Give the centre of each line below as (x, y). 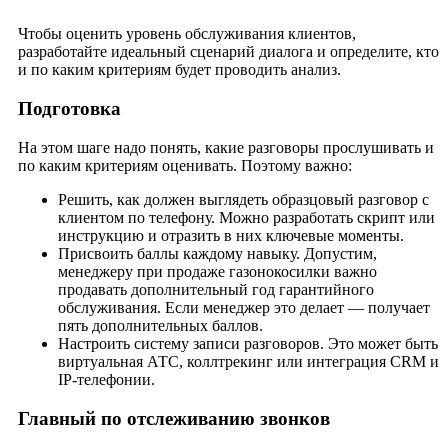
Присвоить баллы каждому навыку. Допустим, (217, 253)
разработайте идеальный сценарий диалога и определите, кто (228, 52)
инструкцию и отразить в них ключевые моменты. (231, 235)
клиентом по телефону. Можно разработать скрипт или (246, 217)
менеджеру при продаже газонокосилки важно (217, 271)
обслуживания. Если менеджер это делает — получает (244, 307)
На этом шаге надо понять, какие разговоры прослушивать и (226, 147)
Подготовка (69, 109)
